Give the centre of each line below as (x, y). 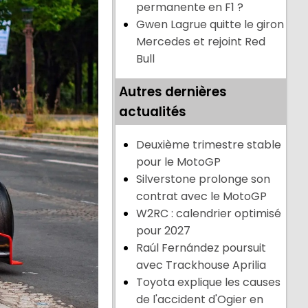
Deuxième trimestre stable (209, 145)
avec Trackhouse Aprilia (201, 265)
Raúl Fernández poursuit (201, 248)
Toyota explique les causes (209, 283)
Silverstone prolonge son (203, 179)
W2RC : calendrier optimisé (209, 214)
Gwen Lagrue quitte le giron (210, 25)
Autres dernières (173, 92)
